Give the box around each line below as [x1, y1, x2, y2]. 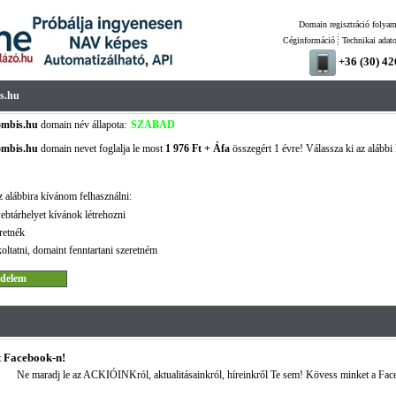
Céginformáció [282, 35, 335, 45]
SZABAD [130, 118, 175, 131]
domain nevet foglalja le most [37, 142, 165, 155]
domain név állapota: [37, 118, 126, 131]
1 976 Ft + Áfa [164, 142, 230, 155]
